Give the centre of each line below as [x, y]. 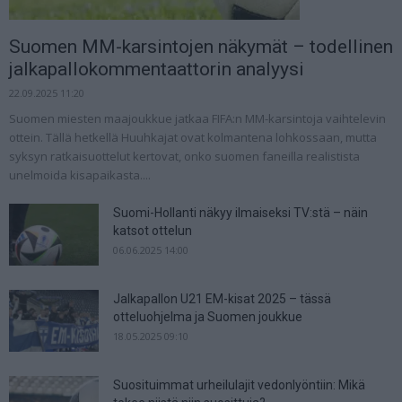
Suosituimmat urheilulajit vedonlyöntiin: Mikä [239, 385]
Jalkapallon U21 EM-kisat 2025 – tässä [222, 298]
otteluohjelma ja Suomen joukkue [208, 316]
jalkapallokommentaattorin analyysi [157, 69]
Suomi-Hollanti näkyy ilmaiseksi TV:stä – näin [240, 212]
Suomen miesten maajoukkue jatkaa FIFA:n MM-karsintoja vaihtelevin [197, 118]
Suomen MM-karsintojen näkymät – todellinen [201, 46]
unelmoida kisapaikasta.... [80, 175]
